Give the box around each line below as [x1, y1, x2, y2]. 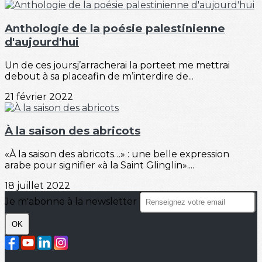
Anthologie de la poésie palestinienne [5, 22, 225, 35]
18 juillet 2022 [5, 180, 70, 192]
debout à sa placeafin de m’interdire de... [5, 70, 194, 82]
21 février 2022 [5, 91, 73, 102]
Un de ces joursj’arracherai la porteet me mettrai [5, 59, 230, 71]
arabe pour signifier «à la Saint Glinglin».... [5, 160, 194, 171]
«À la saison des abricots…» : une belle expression [5, 149, 229, 160]
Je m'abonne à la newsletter [5, 196, 139, 208]
